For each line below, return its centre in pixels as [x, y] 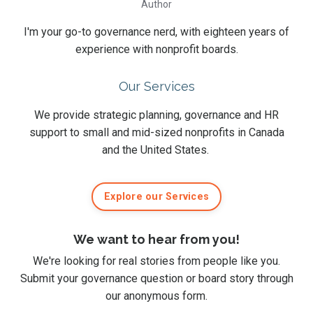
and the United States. [156, 150]
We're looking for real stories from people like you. [156, 261]
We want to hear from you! [156, 240]
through [275, 279]
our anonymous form [155, 296]
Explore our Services [156, 197]
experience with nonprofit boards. [156, 50]
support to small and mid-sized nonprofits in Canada [156, 133]
